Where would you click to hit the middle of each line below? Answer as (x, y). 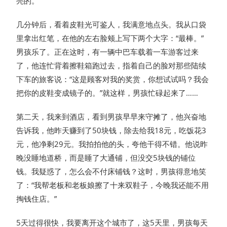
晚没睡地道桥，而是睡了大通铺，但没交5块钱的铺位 (106, 158)
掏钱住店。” (37, 199)
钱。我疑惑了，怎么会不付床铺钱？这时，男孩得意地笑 (111, 172)
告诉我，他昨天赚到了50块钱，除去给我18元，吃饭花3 (111, 130)
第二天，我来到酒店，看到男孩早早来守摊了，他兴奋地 (111, 117)
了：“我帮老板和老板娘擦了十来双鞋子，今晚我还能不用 (113, 185)
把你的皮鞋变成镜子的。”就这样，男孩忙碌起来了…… (107, 93)
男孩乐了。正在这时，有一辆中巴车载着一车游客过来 (108, 52)
